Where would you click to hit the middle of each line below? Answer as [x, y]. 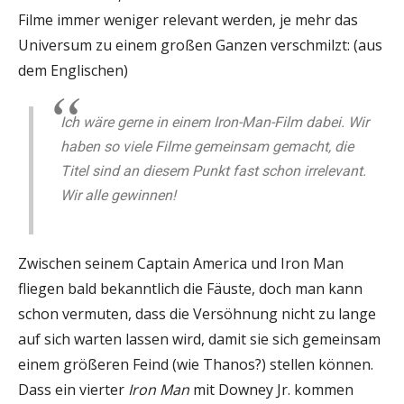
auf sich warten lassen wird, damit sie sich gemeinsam [199, 339]
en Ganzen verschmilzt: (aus [289, 45]
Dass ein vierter [73, 389]
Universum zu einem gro [101, 45]
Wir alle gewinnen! [119, 195]
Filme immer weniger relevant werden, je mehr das [188, 19]
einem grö [53, 364]
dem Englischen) [73, 70]
